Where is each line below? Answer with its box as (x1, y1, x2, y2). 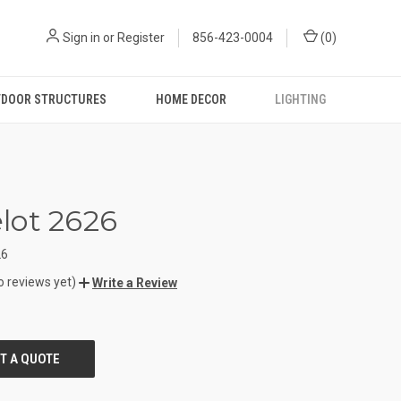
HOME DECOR (155, 92, 226, 107)
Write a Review (92, 275, 177, 290)
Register (117, 30, 165, 45)
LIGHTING (274, 92, 326, 107)
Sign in (63, 30, 100, 45)
